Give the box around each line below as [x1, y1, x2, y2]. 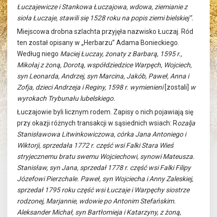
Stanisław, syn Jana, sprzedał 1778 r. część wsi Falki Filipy [17, 164, 191, 171]
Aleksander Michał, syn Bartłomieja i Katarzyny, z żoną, [17, 208, 181, 216]
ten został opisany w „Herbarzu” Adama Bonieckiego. [17, 39, 179, 46]
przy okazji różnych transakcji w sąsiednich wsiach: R [17, 119, 177, 127]
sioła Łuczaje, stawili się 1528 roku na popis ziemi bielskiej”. [17, 14, 193, 22]
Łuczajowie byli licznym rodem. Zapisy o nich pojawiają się [17, 108, 193, 116]
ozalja [177, 119, 195, 127]
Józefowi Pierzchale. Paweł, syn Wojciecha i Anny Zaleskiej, [17, 175, 193, 183]
